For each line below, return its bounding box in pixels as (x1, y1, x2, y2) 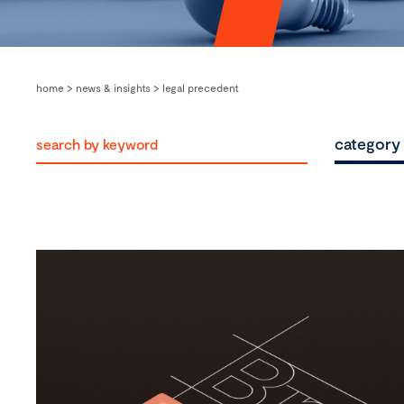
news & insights (76, 81, 151, 94)
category (335, 133, 400, 153)
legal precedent (162, 81, 239, 94)
